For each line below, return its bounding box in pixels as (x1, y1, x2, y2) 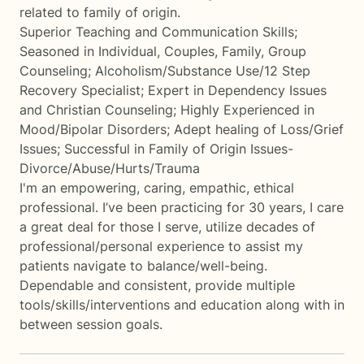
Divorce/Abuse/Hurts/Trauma (19, 160, 200, 176)
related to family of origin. (19, 4, 180, 20)
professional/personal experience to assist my (19, 238, 303, 254)
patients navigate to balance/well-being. (19, 258, 267, 274)
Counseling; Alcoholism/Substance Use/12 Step (19, 63, 310, 79)
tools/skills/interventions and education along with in (19, 297, 344, 313)
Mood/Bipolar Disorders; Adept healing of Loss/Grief (19, 121, 344, 137)
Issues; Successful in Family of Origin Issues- (19, 141, 293, 157)
